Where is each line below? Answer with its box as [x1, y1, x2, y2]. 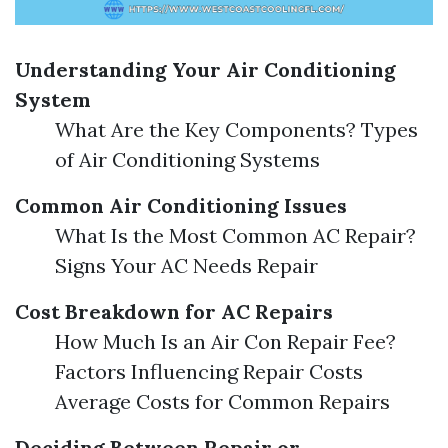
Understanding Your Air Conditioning [15, 57, 396, 82]
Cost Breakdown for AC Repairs [15, 299, 333, 324]
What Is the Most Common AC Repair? [55, 223, 416, 248]
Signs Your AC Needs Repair [55, 253, 318, 278]
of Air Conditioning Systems [55, 147, 320, 172]
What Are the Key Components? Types [55, 117, 418, 142]
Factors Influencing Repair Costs [55, 359, 363, 384]
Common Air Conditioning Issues [15, 193, 347, 218]
